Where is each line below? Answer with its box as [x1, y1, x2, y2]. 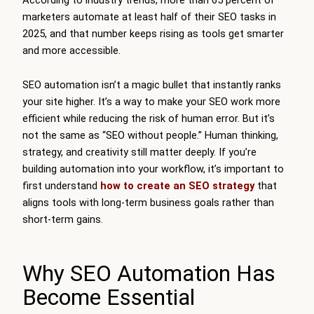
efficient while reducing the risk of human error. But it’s [22, 112, 275, 125]
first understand [22, 179, 100, 193]
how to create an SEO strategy [100, 179, 254, 193]
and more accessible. [22, 43, 121, 57]
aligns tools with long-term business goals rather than [22, 196, 274, 210]
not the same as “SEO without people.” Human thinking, [22, 129, 278, 142]
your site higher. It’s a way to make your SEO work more [22, 95, 280, 109]
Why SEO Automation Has [22, 260, 275, 287]
